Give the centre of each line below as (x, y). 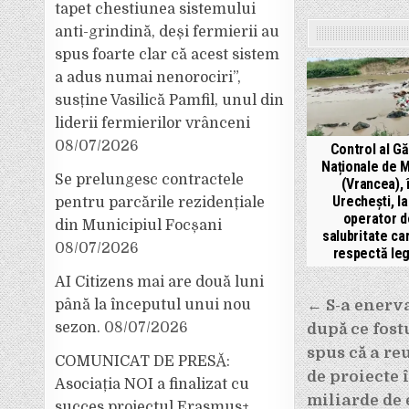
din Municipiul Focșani (139, 225)
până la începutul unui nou (153, 305)
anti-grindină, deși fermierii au (168, 32)
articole (351, 357)
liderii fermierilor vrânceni (153, 123)
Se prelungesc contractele (150, 180)
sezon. (78, 328)
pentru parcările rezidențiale (160, 203)
